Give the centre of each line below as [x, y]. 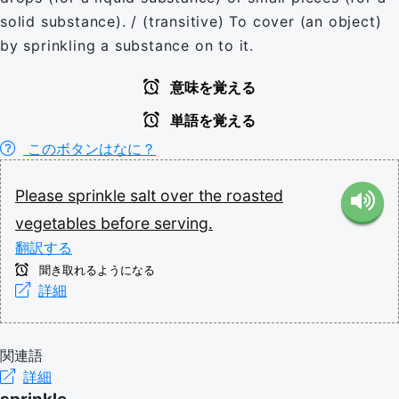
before [127, 223]
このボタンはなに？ [90, 148]
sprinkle [99, 195]
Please [41, 195]
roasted [255, 195]
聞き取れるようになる [95, 270]
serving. [183, 223]
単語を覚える [211, 120]
